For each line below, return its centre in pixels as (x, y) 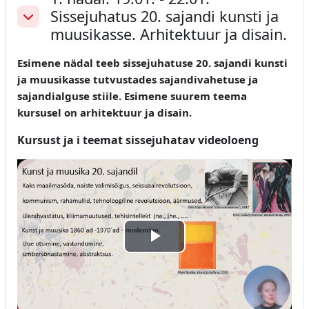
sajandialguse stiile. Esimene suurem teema (132, 96)
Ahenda (41, 24)
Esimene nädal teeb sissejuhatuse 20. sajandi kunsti (152, 62)
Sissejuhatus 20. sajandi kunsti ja (165, 16)
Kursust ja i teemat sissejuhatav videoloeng (138, 140)
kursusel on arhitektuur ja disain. (106, 112)
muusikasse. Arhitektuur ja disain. (169, 34)
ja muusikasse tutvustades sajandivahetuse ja (138, 79)
